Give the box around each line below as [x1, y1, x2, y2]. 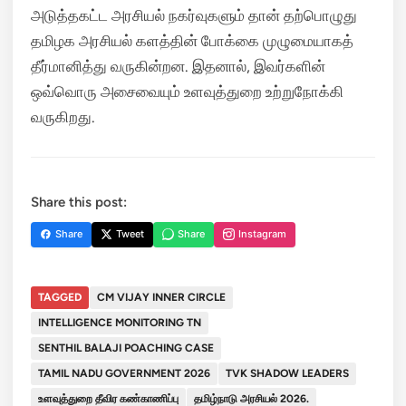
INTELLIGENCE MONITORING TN [38, 315, 201, 329]
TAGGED [38, 290, 82, 304]
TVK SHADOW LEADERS [226, 366, 349, 380]
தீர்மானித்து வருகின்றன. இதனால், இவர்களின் [31, 56, 325, 75]
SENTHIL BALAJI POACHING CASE [38, 341, 214, 354]
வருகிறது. [31, 107, 95, 126]
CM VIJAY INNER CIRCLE [97, 290, 226, 304]
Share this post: [31, 193, 127, 210]
